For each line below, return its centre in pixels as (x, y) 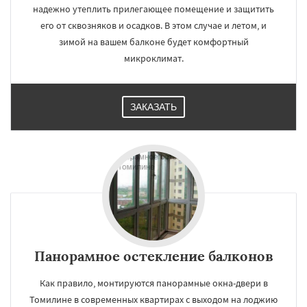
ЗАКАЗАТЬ (153, 107)
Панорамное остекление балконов (153, 256)
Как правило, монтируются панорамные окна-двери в (153, 283)
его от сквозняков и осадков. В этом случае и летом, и (153, 25)
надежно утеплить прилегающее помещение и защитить (153, 9)
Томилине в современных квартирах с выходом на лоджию (153, 299)
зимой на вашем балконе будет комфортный (153, 42)
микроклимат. (153, 58)
